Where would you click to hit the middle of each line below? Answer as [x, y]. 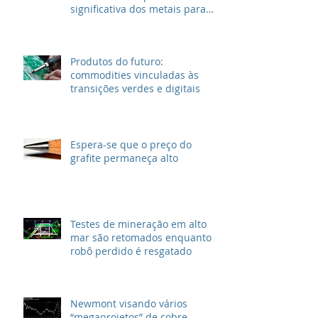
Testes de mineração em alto [138, 224]
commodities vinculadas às [135, 75]
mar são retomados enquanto [141, 238]
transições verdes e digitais [135, 89]
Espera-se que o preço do [131, 145]
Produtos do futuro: [117, 62]
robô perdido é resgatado [131, 251]
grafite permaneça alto [124, 158]
